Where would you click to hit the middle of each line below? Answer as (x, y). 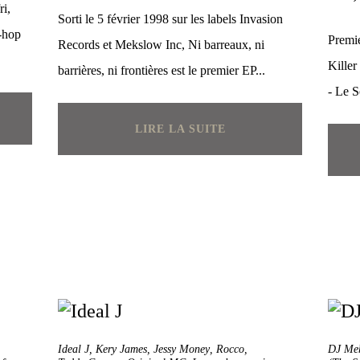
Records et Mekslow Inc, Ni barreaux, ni (161, 45)
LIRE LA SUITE (180, 129)
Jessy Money (182, 349)
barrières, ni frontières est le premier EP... (162, 70)
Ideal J (74, 349)
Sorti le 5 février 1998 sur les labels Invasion (170, 19)
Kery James (121, 349)
